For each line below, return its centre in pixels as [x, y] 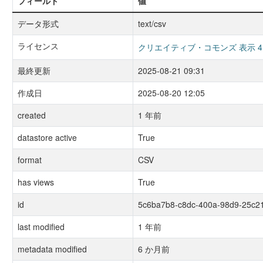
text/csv [152, 23]
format [29, 160]
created [31, 115]
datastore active [47, 137]
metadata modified [52, 249]
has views [36, 182]
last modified [41, 227]
